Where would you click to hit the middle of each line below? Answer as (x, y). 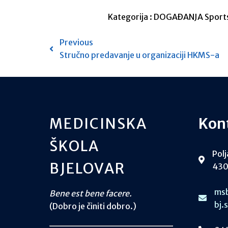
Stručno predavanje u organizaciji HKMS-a (139, 55)
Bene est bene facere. (91, 193)
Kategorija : (130, 17)
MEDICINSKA (98, 123)
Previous (76, 42)
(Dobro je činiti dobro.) (93, 206)
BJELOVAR (87, 168)
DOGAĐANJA (179, 17)
